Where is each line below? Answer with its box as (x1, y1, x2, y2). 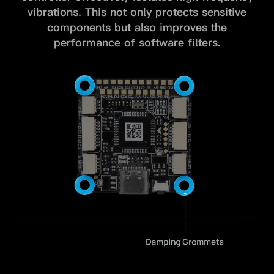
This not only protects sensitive (85, 6, 246, 19)
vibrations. (28, 6, 85, 19)
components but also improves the (47, 21, 227, 34)
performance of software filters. (53, 36, 221, 50)
